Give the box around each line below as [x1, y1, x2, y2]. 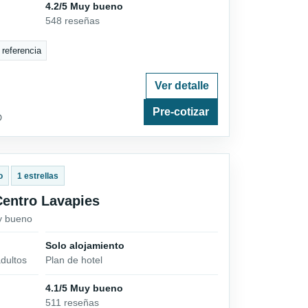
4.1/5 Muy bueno [45, 282, 124, 294]
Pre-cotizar [153, 105, 209, 118]
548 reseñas [45, 15, 100, 27]
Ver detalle [155, 79, 209, 91]
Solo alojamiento [45, 239, 125, 251]
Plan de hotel [45, 254, 103, 265]
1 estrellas [16, 170, 58, 181]
